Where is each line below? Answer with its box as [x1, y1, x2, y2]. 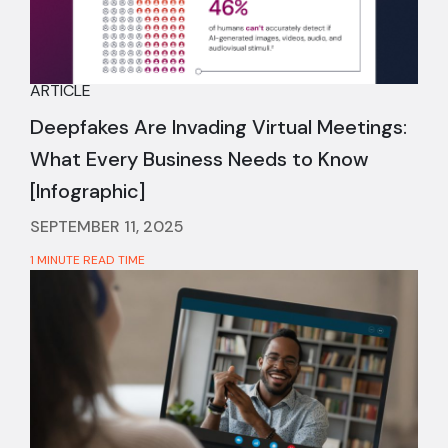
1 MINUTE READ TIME [30, 251, 145, 268]
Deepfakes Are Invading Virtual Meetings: [30, 113, 407, 140]
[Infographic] [30, 177, 145, 204]
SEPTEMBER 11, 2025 [30, 215, 184, 237]
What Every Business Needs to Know [30, 145, 369, 172]
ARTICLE [30, 79, 91, 101]
